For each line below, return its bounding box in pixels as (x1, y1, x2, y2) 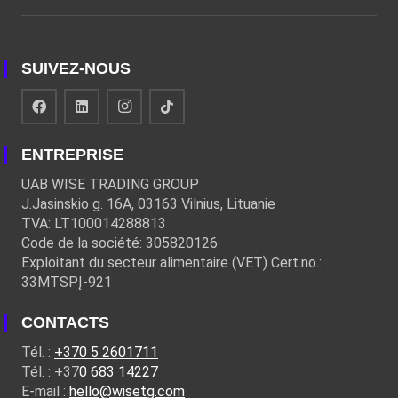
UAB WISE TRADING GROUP (21, 175, 199, 193)
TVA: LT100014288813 (21, 214, 166, 232)
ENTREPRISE (21, 145, 123, 163)
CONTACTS (21, 313, 109, 331)
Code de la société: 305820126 (21, 234, 218, 251)
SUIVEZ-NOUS (21, 59, 131, 77)
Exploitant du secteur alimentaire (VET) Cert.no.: (21, 253, 322, 271)
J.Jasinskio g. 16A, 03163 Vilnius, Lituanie (21, 195, 275, 212)
